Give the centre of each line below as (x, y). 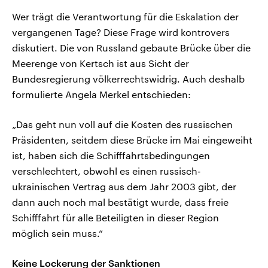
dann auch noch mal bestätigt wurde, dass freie (120, 202)
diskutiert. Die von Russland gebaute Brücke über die (131, 48)
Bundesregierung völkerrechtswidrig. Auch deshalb (128, 79)
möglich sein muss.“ (57, 233)
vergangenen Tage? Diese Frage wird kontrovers (121, 32)
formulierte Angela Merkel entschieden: (101, 95)
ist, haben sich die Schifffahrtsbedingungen (111, 156)
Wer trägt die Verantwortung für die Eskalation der (125, 17)
